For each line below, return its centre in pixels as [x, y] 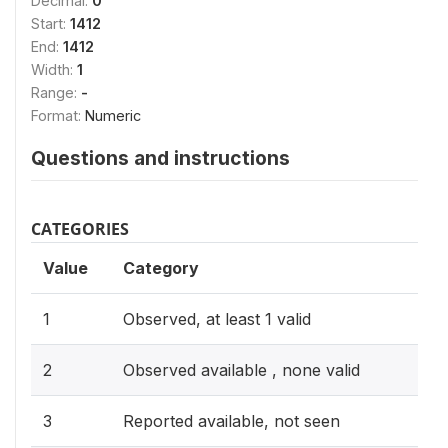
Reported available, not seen [231, 421]
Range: [56, 92]
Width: [54, 69]
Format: [58, 115]
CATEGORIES [80, 229]
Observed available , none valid [241, 370]
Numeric [113, 115]
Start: [50, 23]
